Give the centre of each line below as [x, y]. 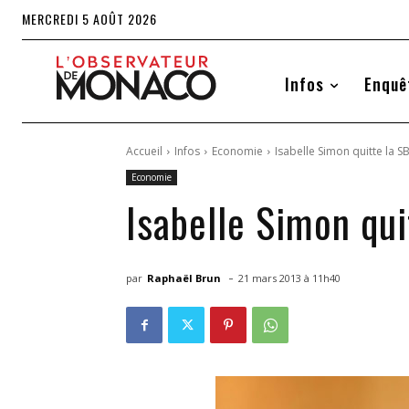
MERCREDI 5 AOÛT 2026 [89, 19]
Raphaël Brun [184, 278]
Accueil [144, 152]
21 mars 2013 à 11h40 [289, 278]
